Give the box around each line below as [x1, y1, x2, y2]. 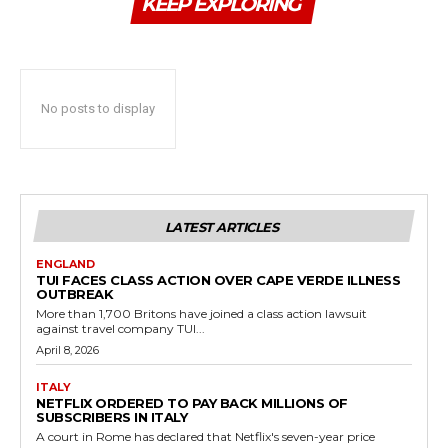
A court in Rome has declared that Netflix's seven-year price [36, 428, 375, 444]
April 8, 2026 [36, 342, 99, 357]
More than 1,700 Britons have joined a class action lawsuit [36, 305, 367, 321]
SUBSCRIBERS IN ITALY [36, 408, 187, 425]
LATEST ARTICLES [164, 218, 279, 235]
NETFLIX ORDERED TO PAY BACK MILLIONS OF [36, 394, 348, 411]
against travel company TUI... [36, 320, 205, 336]
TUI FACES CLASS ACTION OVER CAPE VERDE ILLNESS [36, 271, 400, 288]
